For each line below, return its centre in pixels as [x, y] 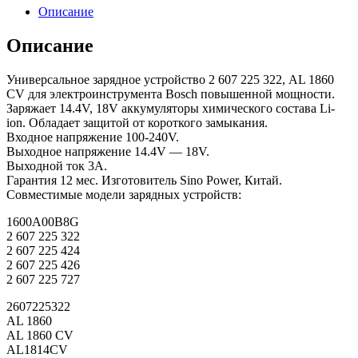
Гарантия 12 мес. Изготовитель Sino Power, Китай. [144, 181]
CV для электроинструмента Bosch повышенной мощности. [171, 94]
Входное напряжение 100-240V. [93, 137]
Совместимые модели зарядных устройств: [124, 195]
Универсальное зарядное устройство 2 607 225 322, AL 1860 [170, 80]
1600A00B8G [43, 222]
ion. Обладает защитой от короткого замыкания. [137, 123]
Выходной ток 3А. [57, 166]
